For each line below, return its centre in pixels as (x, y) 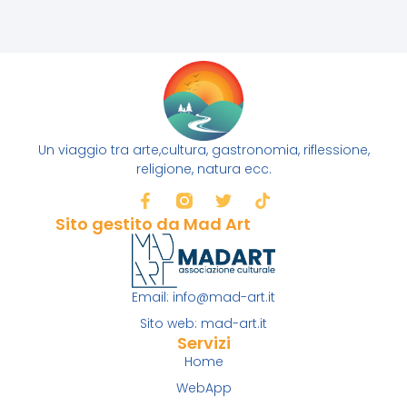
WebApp (203, 388)
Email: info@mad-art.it (203, 298)
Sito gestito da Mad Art (154, 223)
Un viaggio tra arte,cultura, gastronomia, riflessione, (203, 150)
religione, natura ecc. (203, 169)
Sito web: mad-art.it (203, 324)
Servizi (203, 343)
